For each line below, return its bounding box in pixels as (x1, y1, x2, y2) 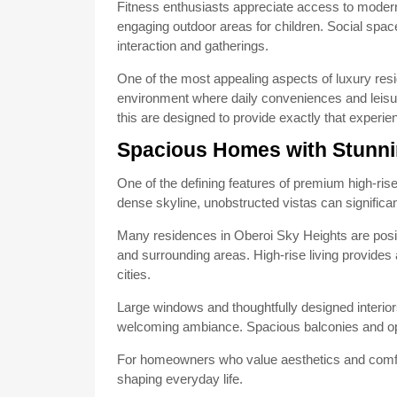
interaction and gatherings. (117, 38, 269, 53)
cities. (117, 267, 151, 282)
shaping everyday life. (117, 371, 243, 386)
